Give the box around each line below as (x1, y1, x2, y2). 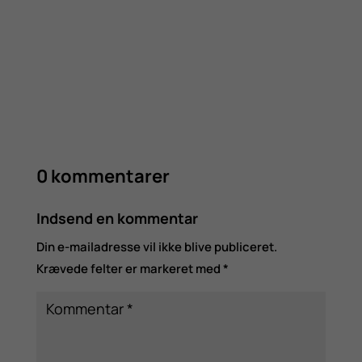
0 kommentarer (36, 163, 170, 188)
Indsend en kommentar (36, 208, 198, 228)
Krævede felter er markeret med (36, 259, 223, 277)
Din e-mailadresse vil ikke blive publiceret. (36, 238, 277, 255)
